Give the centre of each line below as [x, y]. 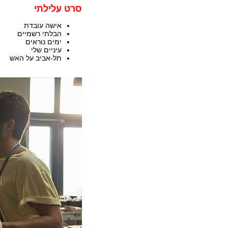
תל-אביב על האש [35, 58]
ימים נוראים [41, 42]
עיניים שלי [45, 50]
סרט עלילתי [58, 9]
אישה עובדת [43, 25]
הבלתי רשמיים [39, 34]
